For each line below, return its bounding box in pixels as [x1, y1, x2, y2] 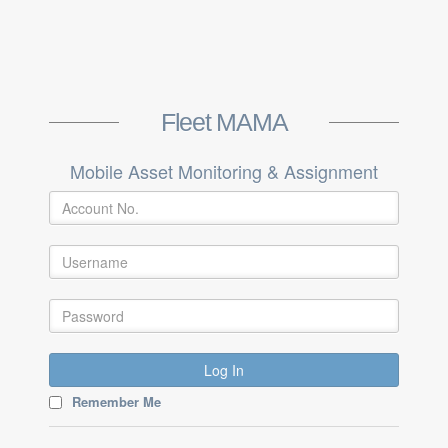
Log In [204, 360, 244, 381]
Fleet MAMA [160, 108, 288, 137]
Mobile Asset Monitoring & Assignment [70, 158, 378, 185]
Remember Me [72, 392, 161, 412]
